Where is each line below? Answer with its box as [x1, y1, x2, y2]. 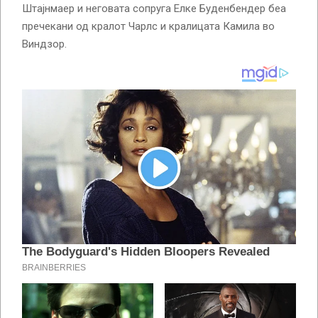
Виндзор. [22, 37, 67, 50]
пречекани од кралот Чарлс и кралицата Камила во [22, 19, 275, 33]
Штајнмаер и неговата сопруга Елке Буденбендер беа [22, 1, 286, 15]
